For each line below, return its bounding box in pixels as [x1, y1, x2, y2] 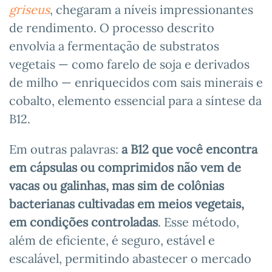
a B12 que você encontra [121, 141, 257, 157]
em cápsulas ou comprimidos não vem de [9, 159, 241, 175]
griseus [9, 1, 50, 17]
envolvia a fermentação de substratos [9, 38, 219, 53]
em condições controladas [9, 214, 158, 229]
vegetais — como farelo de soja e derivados [9, 56, 250, 72]
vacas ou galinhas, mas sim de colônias [9, 177, 224, 193]
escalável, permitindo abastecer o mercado [9, 250, 251, 266]
